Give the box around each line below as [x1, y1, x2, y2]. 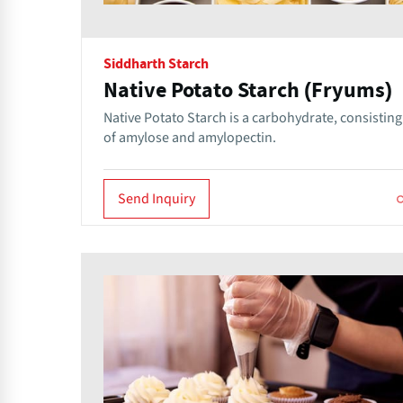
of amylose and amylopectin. [103, 127, 276, 148]
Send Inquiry [118, 188, 195, 209]
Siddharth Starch [103, 56, 209, 71]
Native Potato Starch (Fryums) [103, 79, 392, 102]
